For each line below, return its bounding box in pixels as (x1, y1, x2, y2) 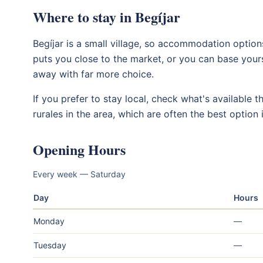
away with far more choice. (33, 68, 154, 80)
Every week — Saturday (33, 168, 126, 179)
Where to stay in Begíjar (33, 6, 180, 27)
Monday (33, 215, 65, 226)
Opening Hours (33, 139, 126, 160)
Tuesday (33, 240, 66, 250)
